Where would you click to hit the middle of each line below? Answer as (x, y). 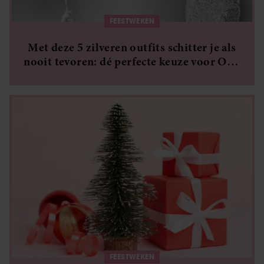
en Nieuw (132, 76)
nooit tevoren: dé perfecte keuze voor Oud (132, 62)
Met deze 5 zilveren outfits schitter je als (132, 47)
